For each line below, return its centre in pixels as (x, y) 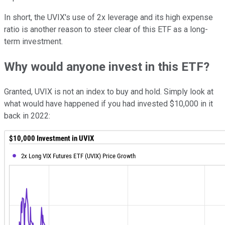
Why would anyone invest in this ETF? (107, 67)
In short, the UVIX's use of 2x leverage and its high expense (108, 18)
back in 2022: (27, 116)
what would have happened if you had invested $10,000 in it (108, 104)
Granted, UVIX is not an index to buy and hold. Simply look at (109, 92)
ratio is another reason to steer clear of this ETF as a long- (106, 30)
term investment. (33, 42)
